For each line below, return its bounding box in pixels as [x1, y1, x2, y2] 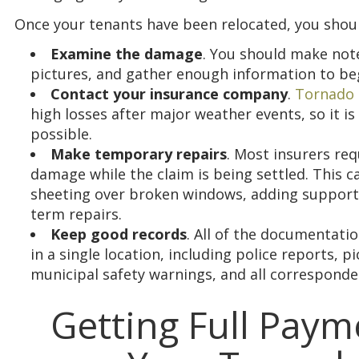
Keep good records [50, 224, 187, 244]
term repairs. [30, 204, 122, 224]
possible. [30, 124, 92, 144]
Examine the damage [50, 44, 203, 64]
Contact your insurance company [50, 84, 288, 104]
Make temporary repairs [50, 144, 227, 164]
